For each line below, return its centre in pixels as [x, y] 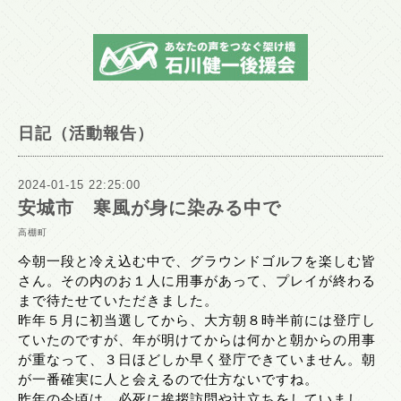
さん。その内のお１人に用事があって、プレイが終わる [197, 280]
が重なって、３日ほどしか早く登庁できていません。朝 [197, 358]
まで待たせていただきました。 [118, 299]
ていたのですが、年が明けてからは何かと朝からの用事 [197, 339]
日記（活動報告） [86, 133]
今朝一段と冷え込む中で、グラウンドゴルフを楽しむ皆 [197, 260]
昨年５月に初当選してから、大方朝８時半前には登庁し [197, 319]
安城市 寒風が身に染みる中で [149, 208]
